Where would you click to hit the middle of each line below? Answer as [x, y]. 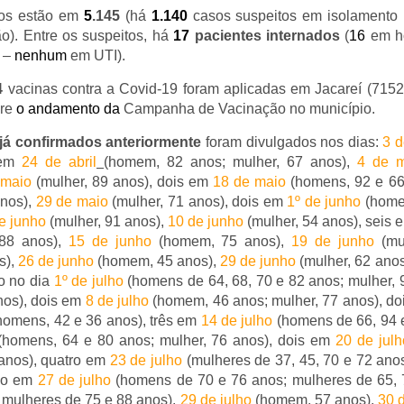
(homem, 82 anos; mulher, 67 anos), [230, 162]
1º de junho [324, 202]
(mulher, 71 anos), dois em [197, 202]
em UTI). [96, 55]
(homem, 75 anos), [221, 241]
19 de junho [333, 241]
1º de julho [88, 281]
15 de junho [110, 241]
